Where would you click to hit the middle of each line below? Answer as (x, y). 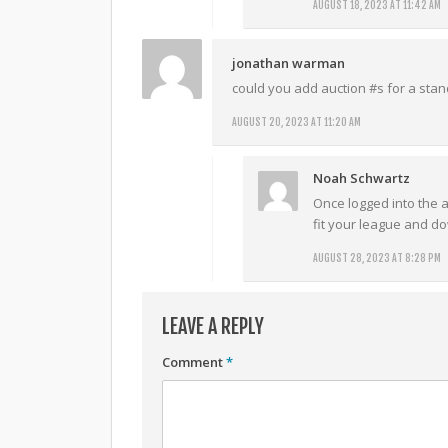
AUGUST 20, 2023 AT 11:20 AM (296, 122)
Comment (194, 362)
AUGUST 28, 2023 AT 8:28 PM (377, 258)
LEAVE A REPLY (213, 327)
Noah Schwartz (361, 178)
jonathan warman (288, 63)
